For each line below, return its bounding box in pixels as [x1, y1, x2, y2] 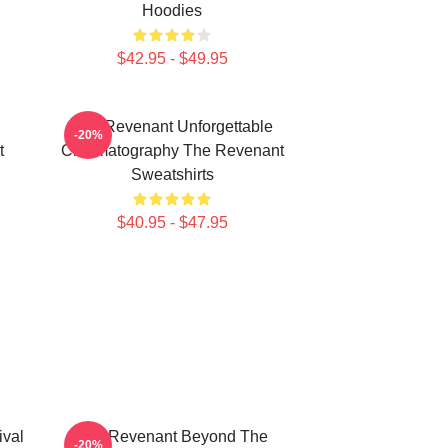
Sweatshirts [130, 166, 214, 183]
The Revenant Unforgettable [71, 118, 273, 135]
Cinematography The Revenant [60, 142, 284, 159]
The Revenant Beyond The [76, 428, 268, 445]
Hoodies [142, 2, 202, 19]
